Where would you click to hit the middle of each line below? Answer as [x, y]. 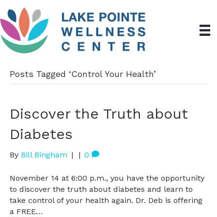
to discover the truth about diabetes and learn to [101, 189]
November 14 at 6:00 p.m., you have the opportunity [107, 178]
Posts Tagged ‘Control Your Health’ [83, 74]
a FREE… [26, 211]
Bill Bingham [44, 155]
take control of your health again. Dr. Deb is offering [106, 200]
